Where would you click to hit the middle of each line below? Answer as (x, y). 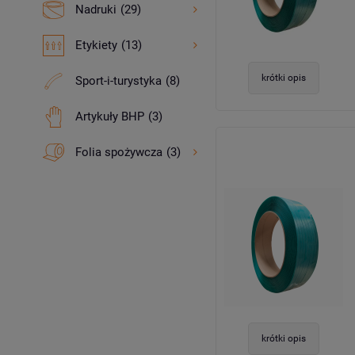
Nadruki (95, 10)
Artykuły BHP (109, 116)
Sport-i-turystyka (118, 81)
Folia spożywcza (118, 152)
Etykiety (96, 45)
